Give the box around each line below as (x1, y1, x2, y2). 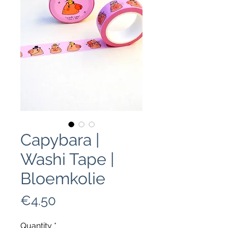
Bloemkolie (20, 169, 105, 188)
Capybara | (20, 130, 99, 149)
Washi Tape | (20, 150, 114, 168)
